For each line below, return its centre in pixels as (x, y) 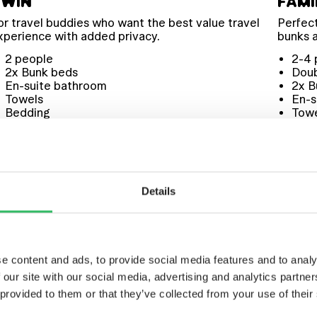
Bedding (27, 113)
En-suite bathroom (56, 86)
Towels (24, 99)
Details (158, 191)
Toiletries (30, 126)
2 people (29, 59)
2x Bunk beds (41, 73)
